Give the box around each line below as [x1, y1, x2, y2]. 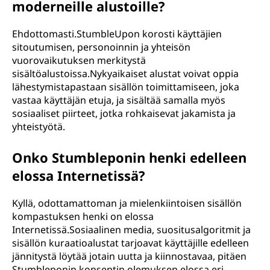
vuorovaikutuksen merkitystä [12, 54, 146, 67]
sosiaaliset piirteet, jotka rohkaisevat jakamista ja [12, 107, 236, 120]
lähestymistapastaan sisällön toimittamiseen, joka [12, 80, 239, 93]
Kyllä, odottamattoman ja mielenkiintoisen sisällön [12, 196, 242, 210]
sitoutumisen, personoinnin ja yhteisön [12, 40, 190, 54]
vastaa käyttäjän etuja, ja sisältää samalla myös [12, 93, 225, 107]
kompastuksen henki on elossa [12, 210, 154, 223]
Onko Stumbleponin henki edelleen [12, 148, 246, 166]
